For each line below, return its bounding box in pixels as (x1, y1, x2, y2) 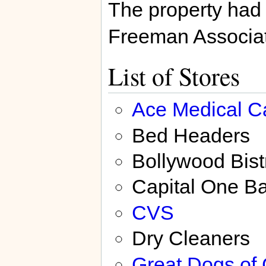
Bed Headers (131, 123, 250, 147)
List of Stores (107, 59, 240, 93)
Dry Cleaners (131, 227, 250, 250)
